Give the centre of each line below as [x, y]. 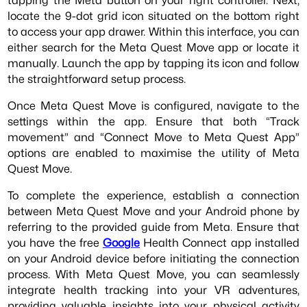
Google [121, 243]
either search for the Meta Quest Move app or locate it [153, 47]
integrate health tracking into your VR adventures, [153, 290]
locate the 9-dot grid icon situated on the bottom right [153, 15]
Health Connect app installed [220, 243]
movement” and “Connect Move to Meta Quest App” [153, 137]
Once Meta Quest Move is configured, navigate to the [153, 105]
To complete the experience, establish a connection [153, 196]
